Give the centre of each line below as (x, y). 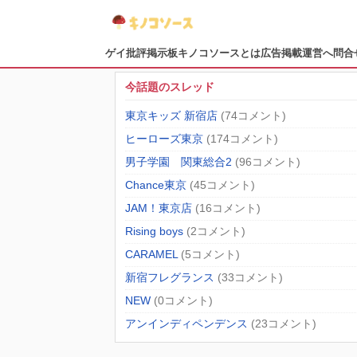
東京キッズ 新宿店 (171, 116)
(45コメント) (222, 186)
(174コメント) (242, 139)
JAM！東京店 (159, 209)
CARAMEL (151, 255)
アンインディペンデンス (186, 324)
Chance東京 (156, 186)
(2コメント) (216, 232)
